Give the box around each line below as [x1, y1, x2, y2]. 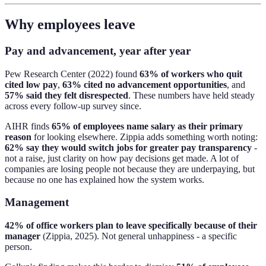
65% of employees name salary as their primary [52, 121, 243, 131]
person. [5, 242, 32, 252]
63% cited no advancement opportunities [62, 79, 227, 90]
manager [5, 231, 40, 242]
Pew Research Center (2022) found [5, 68, 140, 79]
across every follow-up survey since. [5, 100, 141, 111]
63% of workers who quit [140, 68, 242, 79]
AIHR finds [5, 121, 52, 131]
